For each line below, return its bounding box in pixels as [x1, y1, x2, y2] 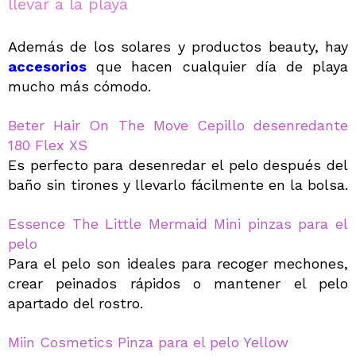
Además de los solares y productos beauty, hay [8, 38, 348, 56]
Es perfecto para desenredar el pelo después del [8, 157, 348, 174]
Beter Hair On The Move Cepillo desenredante [8, 117, 348, 134]
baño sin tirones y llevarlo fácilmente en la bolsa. [8, 176, 348, 194]
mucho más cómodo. [8, 78, 156, 95]
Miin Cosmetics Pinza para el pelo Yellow [8, 334, 288, 351]
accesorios [8, 58, 87, 75]
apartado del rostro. [8, 295, 143, 312]
